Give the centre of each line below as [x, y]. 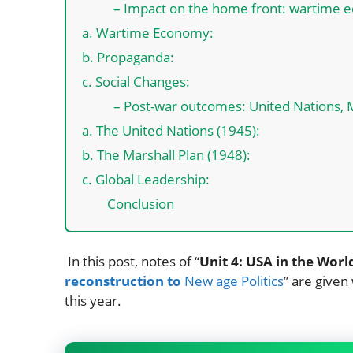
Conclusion [141, 203]
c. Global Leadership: [146, 179]
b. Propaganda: [128, 57]
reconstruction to [124, 281]
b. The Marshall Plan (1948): [166, 154]
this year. [93, 300]
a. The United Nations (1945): [171, 130]
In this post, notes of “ [132, 261]
